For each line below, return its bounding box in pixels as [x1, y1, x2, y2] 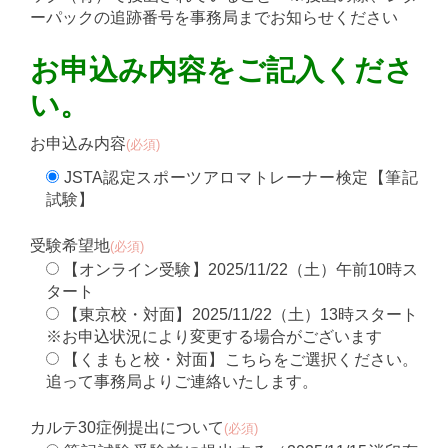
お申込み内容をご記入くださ [30, 54, 414, 86]
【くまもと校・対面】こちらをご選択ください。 [63, 351, 419, 368]
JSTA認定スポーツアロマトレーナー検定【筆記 [63, 169, 419, 186]
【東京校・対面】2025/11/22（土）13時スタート [63, 306, 419, 323]
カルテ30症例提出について [30, 419, 224, 436]
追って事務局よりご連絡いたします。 [46, 373, 318, 390]
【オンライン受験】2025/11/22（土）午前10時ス [63, 261, 419, 278]
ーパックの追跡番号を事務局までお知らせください [30, 9, 398, 26]
